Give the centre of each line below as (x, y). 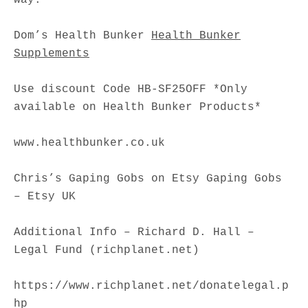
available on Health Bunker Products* (137, 107)
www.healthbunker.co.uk (89, 143)
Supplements (52, 53)
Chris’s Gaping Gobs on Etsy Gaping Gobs (148, 178)
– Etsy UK (45, 196)
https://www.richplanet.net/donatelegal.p (151, 286)
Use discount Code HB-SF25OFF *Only (131, 89)
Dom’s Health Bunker (82, 35)
